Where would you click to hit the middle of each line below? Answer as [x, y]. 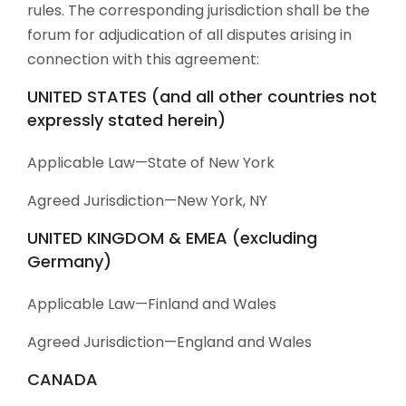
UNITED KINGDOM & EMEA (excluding [172, 238]
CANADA [63, 379]
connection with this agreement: [143, 59]
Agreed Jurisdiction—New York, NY [147, 201]
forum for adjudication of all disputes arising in [189, 35]
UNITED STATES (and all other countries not [202, 97]
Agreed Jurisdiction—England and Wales [169, 342]
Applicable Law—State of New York [151, 163]
